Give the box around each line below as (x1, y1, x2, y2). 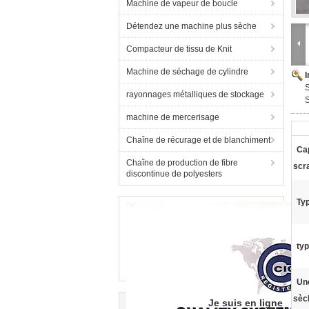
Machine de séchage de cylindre (126, 67, 248, 77)
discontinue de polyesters (126, 169, 222, 179)
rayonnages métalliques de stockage (126, 90, 264, 99)
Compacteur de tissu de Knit (126, 44, 232, 54)
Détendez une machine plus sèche (126, 21, 257, 31)
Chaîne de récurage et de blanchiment (126, 135, 270, 145)
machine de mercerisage (126, 112, 219, 122)
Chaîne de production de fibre (126, 158, 238, 168)
